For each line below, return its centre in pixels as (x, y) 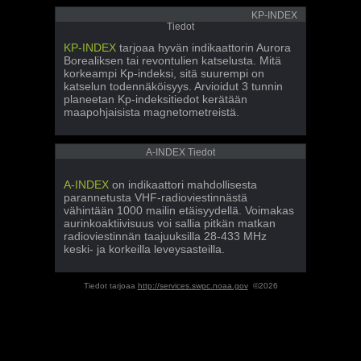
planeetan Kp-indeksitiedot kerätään (156, 99)
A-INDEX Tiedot (180, 152)
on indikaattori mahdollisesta (183, 185)
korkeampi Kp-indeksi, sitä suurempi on (164, 73)
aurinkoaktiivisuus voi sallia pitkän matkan (170, 223)
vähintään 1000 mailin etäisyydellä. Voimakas (179, 210)
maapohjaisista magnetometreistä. (151, 112)
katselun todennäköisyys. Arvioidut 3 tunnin (173, 86)
